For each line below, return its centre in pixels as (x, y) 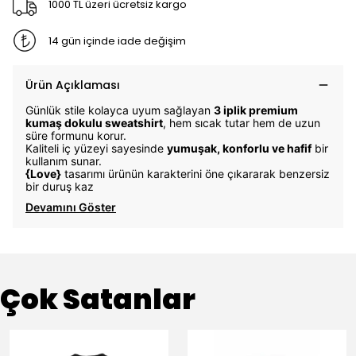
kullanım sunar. (64, 161)
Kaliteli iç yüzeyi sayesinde (96, 148)
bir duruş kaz (60, 186)
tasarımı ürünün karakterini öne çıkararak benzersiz (195, 174)
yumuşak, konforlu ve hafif (239, 148)
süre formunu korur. (76, 135)
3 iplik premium (256, 110)
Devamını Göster (71, 207)
